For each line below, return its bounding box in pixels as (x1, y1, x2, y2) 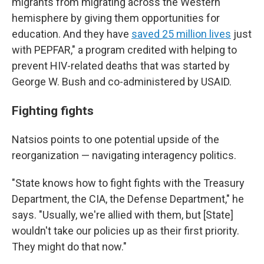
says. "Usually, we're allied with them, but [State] (12, 209, 233, 221)
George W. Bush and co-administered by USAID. (12, 75, 232, 88)
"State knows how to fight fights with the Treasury (12, 177, 245, 189)
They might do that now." (12, 240, 127, 253)
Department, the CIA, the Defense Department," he (12, 193, 244, 205)
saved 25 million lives (131, 28, 231, 40)
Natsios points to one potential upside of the (12, 133, 219, 146)
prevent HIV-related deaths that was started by (12, 60, 230, 72)
